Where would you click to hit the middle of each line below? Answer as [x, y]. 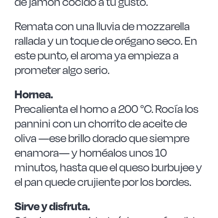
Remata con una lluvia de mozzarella [102, 26]
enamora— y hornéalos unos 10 [91, 153]
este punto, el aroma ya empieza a [96, 55]
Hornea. [34, 94]
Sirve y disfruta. [52, 206]
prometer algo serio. [62, 70]
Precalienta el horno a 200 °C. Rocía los [106, 109]
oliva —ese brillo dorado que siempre [102, 138]
